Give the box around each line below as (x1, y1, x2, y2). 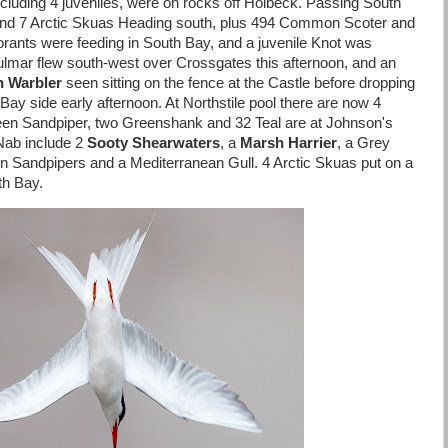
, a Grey (337, 135, 390, 151)
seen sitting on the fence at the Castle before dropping (62, 75, 415, 91)
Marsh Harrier (240, 135, 337, 151)
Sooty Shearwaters (87, 135, 220, 151)
